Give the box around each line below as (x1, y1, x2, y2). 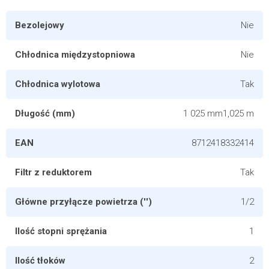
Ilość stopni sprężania (15, 226, 107, 237)
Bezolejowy (15, 20, 64, 31)
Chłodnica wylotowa (15, 79, 100, 89)
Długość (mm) (15, 108, 75, 119)
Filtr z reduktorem (15, 167, 92, 178)
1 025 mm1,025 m (183, 108, 254, 119)
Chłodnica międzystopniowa (15, 49, 135, 60)
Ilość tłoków (15, 255, 65, 266)
